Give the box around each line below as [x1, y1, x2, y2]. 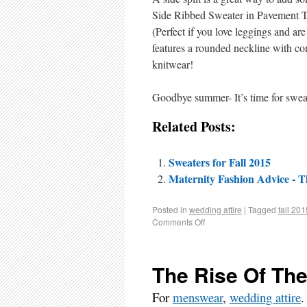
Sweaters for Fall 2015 [169, 154, 271, 170]
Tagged [248, 204, 276, 215]
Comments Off [152, 216, 205, 228]
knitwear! [152, 57, 193, 71]
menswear [173, 288, 223, 306]
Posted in [152, 204, 187, 215]
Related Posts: [152, 116, 236, 136]
